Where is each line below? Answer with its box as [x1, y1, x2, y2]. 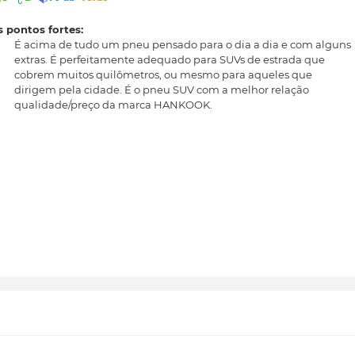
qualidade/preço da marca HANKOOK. [14, 98, 212, 112]
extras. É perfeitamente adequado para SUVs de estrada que [14, 53, 325, 67]
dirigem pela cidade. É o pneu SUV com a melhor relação [14, 83, 309, 97]
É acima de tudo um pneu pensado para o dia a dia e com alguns [14, 38, 351, 52]
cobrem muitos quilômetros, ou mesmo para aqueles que [14, 68, 312, 82]
